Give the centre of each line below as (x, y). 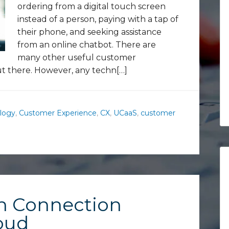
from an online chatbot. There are (87, 45)
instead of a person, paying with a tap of (98, 19)
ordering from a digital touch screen (91, 6)
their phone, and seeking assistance (89, 32)
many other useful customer (77, 58)
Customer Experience (58, 113)
